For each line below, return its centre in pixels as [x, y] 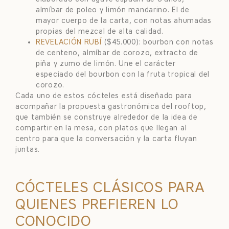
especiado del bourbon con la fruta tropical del [123, 74]
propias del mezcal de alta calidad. [100, 31]
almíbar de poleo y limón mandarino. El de [113, 10]
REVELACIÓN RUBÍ [69, 42]
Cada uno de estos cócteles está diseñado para [104, 96]
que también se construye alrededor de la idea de [107, 117]
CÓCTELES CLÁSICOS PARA [110, 187]
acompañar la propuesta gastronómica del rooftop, [111, 106]
